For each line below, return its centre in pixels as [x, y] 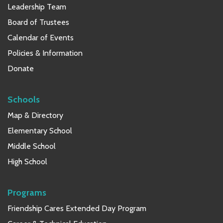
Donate [21, 68]
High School [27, 161]
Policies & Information [45, 53]
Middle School [32, 146]
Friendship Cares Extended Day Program [77, 208]
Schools [24, 99]
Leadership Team [37, 6]
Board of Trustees [38, 22]
